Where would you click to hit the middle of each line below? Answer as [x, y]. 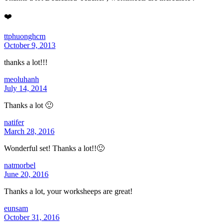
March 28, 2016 [29, 131]
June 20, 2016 [26, 174]
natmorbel [20, 165]
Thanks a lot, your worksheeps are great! [68, 191]
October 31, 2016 [32, 217]
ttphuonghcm [25, 36]
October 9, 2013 [30, 45]
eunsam [16, 208]
